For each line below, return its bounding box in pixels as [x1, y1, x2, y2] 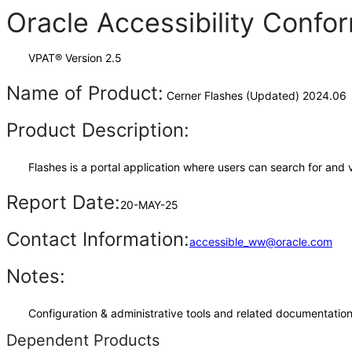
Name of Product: [6, 82, 163, 104]
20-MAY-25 [120, 198, 178, 211]
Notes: [6, 265, 65, 288]
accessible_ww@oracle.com [189, 235, 332, 248]
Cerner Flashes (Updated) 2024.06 [163, 89, 346, 102]
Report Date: [6, 191, 120, 214]
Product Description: [6, 119, 189, 141]
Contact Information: [6, 228, 189, 251]
